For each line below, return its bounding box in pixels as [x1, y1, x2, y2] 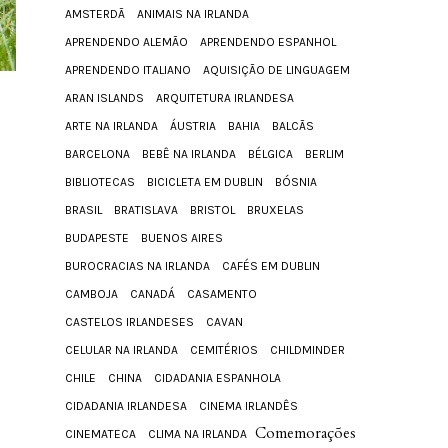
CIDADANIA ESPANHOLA [154, 370, 281, 385]
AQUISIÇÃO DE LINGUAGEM [203, 62, 350, 77]
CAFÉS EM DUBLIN [222, 258, 320, 273]
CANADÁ [130, 286, 175, 301]
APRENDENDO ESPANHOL [200, 34, 336, 49]
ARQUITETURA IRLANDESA [156, 90, 294, 105]
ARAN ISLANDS [65, 90, 144, 105]
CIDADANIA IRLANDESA [65, 398, 187, 413]
